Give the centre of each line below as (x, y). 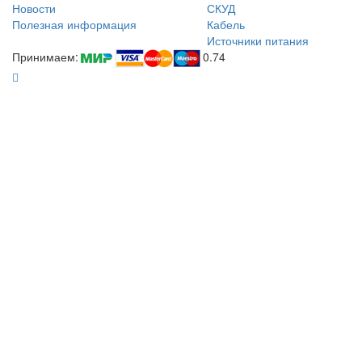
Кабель (226, 25)
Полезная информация (74, 25)
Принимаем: (45, 57)
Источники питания (258, 41)
